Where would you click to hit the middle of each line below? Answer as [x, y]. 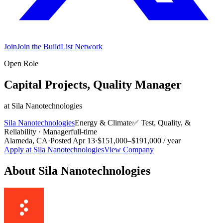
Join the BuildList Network [60, 47]
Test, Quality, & [166, 122]
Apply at [19, 149]
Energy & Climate [103, 122]
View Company [129, 149]
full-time [84, 131]
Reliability [20, 131]
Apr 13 [84, 140]
